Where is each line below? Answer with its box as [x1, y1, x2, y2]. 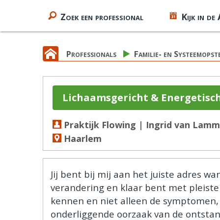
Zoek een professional [60, 11, 143, 23]
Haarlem [61, 133, 102, 145]
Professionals [66, 48, 116, 59]
